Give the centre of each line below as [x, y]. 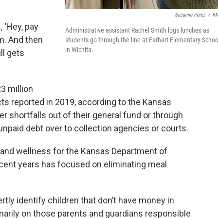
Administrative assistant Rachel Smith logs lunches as [137, 30]
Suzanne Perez [190, 15]
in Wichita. [79, 50]
